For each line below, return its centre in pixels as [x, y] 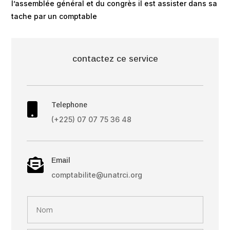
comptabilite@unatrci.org [97, 175]
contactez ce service [115, 59]
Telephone [69, 105]
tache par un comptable [55, 16]
